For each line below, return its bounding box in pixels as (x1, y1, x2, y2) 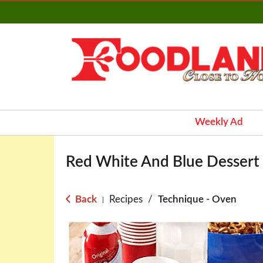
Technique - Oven (158, 194, 237, 204)
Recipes (109, 194, 143, 204)
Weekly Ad (195, 117, 243, 127)
